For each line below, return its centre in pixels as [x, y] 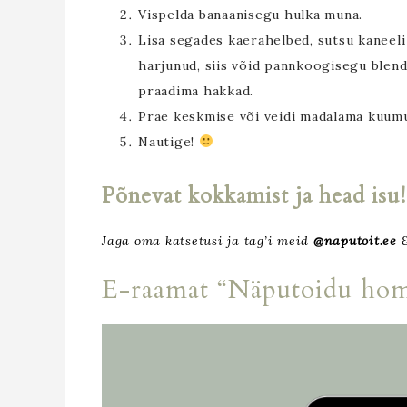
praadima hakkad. [196, 90]
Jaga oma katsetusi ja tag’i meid [208, 240]
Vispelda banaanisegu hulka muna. [250, 14]
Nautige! [169, 141]
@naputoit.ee [355, 240]
